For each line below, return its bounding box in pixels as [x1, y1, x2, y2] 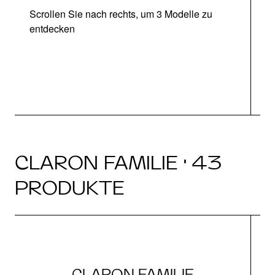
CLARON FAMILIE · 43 [15, 150, 222, 174]
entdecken [29, 21, 75, 36]
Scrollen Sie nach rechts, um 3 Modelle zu [29, 7, 212, 21]
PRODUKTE [15, 176, 125, 199]
